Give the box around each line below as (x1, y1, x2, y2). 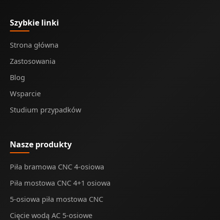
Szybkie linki (10, 17, 59, 28)
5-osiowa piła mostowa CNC (10, 194, 103, 204)
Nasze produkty (10, 139, 72, 150)
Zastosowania (10, 56, 55, 66)
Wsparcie (10, 88, 41, 99)
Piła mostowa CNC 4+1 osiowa (10, 178, 110, 188)
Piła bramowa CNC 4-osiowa (10, 162, 104, 172)
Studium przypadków (10, 105, 81, 115)
